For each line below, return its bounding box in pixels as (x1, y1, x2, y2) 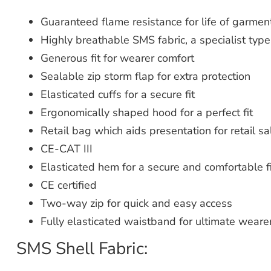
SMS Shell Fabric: (16, 237, 148, 260)
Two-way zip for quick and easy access (40, 195, 232, 211)
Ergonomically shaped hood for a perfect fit (40, 105, 253, 120)
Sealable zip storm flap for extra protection (40, 68, 250, 83)
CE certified (40, 177, 97, 192)
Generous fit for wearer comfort (40, 50, 194, 65)
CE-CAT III (40, 141, 93, 156)
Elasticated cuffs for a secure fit (40, 87, 195, 102)
